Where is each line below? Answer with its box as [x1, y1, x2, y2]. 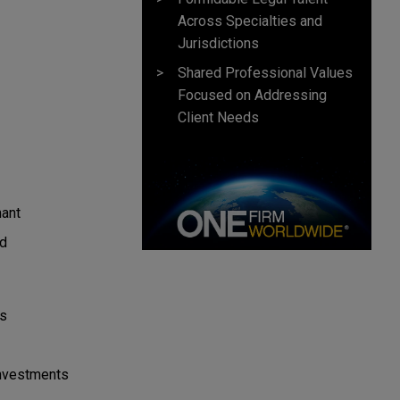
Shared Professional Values [178, 63, 353, 81]
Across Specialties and [178, 12, 322, 29]
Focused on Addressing [178, 86, 327, 104]
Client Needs [178, 108, 259, 126]
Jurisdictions [178, 34, 259, 52]
